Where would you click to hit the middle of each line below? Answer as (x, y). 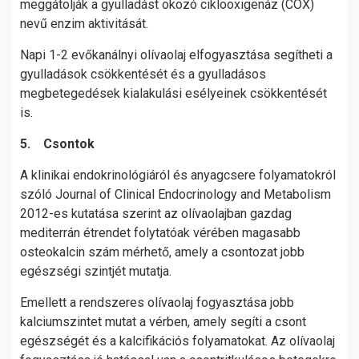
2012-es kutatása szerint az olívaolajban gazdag (156, 214)
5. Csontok (57, 144)
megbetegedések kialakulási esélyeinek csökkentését (173, 93)
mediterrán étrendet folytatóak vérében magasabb (160, 233)
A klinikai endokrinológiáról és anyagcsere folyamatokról (178, 175)
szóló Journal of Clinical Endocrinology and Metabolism (175, 194)
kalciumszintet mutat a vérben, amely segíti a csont (163, 322)
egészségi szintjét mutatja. (97, 271)
